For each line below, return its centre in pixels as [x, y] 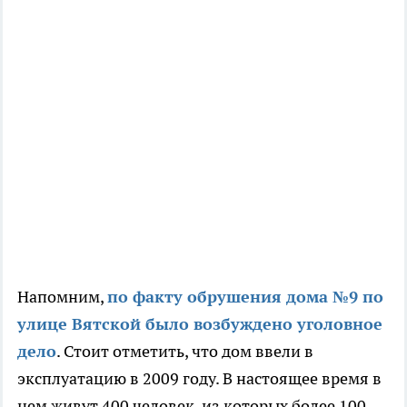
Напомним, [62, 297]
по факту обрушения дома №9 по [245, 297]
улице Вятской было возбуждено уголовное [200, 324]
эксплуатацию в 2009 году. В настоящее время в [199, 379]
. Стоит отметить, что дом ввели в [185, 352]
